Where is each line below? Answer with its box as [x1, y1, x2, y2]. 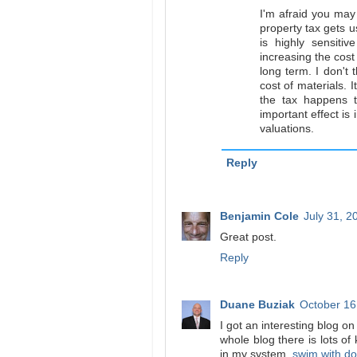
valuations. [259, 123, 314, 135]
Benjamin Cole [220, 210, 299, 222]
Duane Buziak [220, 298, 295, 311]
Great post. [220, 230, 277, 243]
